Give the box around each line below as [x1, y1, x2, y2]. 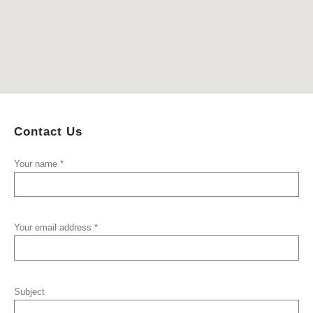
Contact [14, 125, 62, 138]
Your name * [14, 159, 64, 169]
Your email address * [14, 222, 98, 233]
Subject [14, 286, 45, 297]
